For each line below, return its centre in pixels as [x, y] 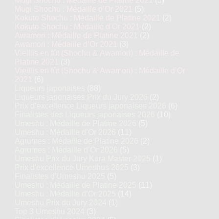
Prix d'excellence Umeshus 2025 [72, 167]
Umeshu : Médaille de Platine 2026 [76, 123]
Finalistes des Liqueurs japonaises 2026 [85, 115]
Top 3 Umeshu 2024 [50, 211]
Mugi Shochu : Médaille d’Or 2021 [74, 9]
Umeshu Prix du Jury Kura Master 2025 [83, 159]
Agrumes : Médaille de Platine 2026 [77, 141]
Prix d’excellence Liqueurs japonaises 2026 [90, 106]
